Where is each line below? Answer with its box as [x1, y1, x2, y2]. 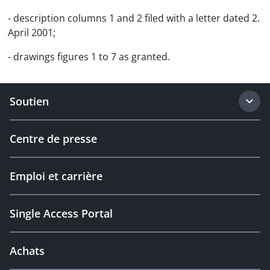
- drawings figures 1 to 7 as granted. [8, 50, 170, 63]
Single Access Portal [10, 206, 113, 221]
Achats [10, 243, 45, 258]
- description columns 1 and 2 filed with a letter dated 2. [8, 11, 260, 25]
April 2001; [8, 26, 55, 39]
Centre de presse [10, 131, 97, 146]
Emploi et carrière [10, 169, 102, 183]
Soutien [10, 94, 49, 108]
